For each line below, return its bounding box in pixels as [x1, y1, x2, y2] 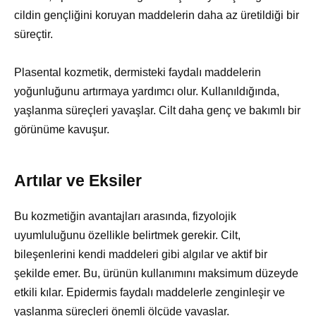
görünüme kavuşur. [14, 123, 109, 136]
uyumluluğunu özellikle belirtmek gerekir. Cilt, [14, 229, 241, 242]
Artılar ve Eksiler [14, 171, 142, 190]
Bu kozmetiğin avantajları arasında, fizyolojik [14, 210, 236, 223]
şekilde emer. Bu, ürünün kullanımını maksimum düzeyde [14, 267, 298, 280]
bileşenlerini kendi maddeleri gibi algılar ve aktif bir [14, 248, 267, 261]
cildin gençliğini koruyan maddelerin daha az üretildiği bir [14, 9, 299, 22]
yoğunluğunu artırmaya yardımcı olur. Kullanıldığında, [14, 85, 279, 98]
